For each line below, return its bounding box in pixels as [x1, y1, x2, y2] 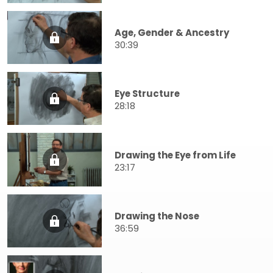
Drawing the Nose [115, 209, 199, 222]
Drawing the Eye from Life [115, 148, 236, 161]
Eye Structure [115, 87, 180, 101]
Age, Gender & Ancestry [115, 26, 229, 40]
